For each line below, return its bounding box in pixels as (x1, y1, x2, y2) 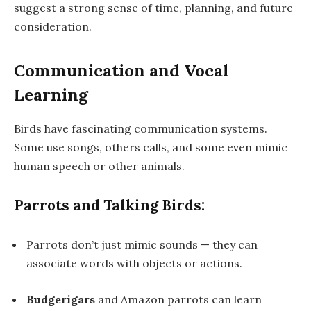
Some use (14, 140, 67, 155)
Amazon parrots (121, 292, 209, 306)
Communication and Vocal (14, 60, 228, 82)
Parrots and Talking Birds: (14, 195, 205, 215)
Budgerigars (26, 292, 95, 306)
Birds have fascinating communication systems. (14, 121, 267, 136)
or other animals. (90, 159, 185, 174)
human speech (14, 159, 90, 174)
